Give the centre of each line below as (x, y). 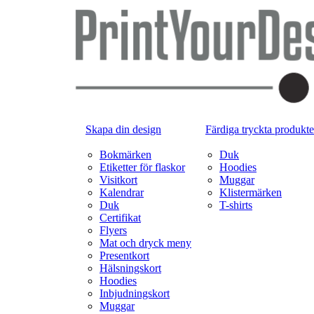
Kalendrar (122, 192)
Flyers (113, 230)
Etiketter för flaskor (142, 167)
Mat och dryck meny (145, 243)
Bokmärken (125, 155)
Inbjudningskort (135, 293)
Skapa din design (123, 129)
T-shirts (236, 205)
